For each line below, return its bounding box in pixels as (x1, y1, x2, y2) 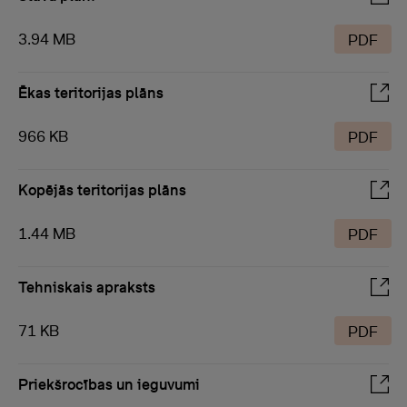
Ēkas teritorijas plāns (18, 84, 164, 102)
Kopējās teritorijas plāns (18, 181, 186, 199)
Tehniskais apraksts (18, 278, 155, 296)
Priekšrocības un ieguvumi (18, 375, 200, 393)
